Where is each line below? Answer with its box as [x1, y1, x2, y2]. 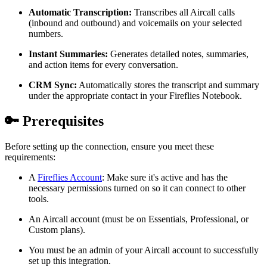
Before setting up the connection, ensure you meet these [5, 141, 214, 151]
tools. [29, 193, 49, 204]
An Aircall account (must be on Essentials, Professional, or [29, 213, 249, 224]
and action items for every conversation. [29, 59, 178, 70]
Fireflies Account [38, 172, 102, 182]
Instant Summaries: [29, 48, 108, 59]
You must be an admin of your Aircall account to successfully [29, 244, 259, 255]
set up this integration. [29, 255, 111, 266]
